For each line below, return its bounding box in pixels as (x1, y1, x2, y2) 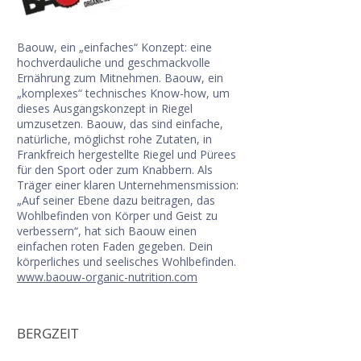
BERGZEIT (17, 324, 78, 342)
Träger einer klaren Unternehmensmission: (17, 177, 239, 193)
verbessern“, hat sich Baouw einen (17, 223, 197, 239)
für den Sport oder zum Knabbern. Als (17, 162, 213, 177)
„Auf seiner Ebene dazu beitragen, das (17, 193, 215, 208)
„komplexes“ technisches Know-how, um (17, 85, 230, 101)
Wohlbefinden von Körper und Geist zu (17, 208, 218, 223)
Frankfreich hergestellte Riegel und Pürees (17, 147, 236, 162)
